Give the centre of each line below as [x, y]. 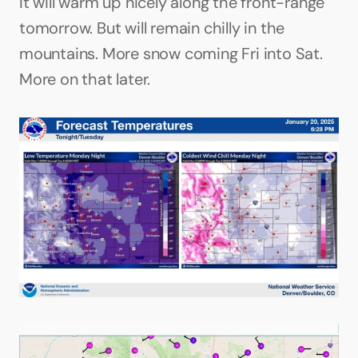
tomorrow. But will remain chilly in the [152, 28]
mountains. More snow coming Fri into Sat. [171, 54]
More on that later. [85, 79]
